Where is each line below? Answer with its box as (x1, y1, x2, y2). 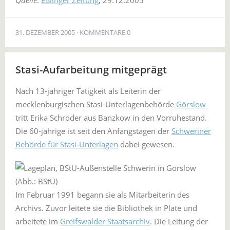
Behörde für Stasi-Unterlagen (15, 139, 118, 149)
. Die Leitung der (150, 216, 208, 226)
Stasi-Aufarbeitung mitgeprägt (15, 63, 167, 76)
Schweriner (171, 126, 211, 136)
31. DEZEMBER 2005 (15, 28, 75, 37)
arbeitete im (15, 216, 60, 226)
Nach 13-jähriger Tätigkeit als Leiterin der (15, 86, 161, 96)
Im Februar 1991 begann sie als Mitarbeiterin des (15, 189, 189, 200)
